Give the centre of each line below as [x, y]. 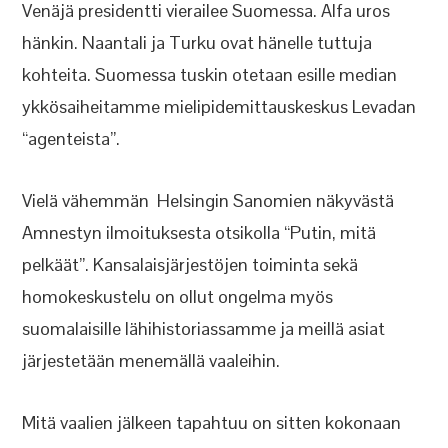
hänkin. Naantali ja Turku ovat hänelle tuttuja [197, 42]
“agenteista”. [71, 138]
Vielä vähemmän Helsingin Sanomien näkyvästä [208, 200]
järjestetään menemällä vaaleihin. [151, 360]
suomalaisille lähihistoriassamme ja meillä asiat [204, 328]
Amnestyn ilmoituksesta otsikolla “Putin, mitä [199, 232]
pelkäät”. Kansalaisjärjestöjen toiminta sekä [190, 264]
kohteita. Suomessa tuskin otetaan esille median [210, 74]
